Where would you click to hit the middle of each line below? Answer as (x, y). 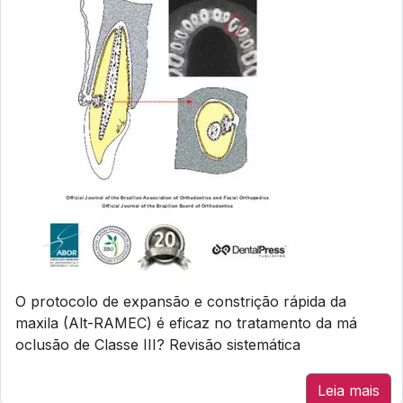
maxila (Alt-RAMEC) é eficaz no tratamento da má (186, 323)
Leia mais (349, 390)
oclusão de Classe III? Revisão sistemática (158, 345)
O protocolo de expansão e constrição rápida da (181, 301)
